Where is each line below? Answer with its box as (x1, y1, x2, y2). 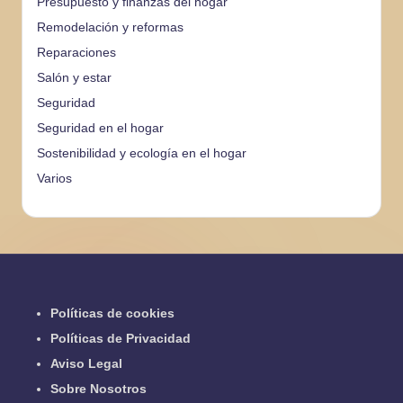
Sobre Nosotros (50, 382, 147, 397)
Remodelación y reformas (37, 21, 184, 35)
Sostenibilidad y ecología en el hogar (37, 147, 246, 161)
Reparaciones (37, 46, 116, 60)
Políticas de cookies (50, 307, 175, 321)
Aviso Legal (50, 357, 122, 372)
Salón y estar (37, 71, 112, 85)
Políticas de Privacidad (50, 332, 191, 346)
